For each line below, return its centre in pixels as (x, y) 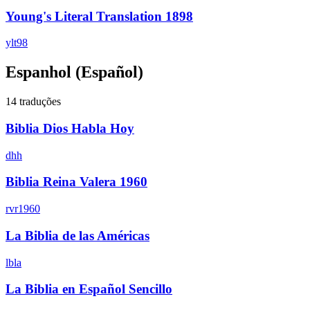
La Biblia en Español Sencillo (89, 289)
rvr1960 (23, 209)
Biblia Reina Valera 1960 (76, 182)
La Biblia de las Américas (77, 235)
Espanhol (38, 72)
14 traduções (33, 102)
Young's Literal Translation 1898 (99, 16)
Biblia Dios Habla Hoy (70, 128)
